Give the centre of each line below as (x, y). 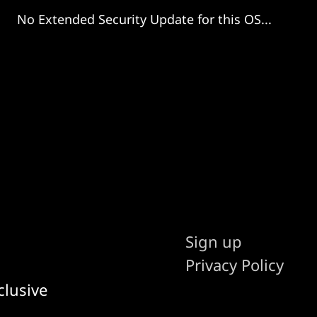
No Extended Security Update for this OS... (144, 19)
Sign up (214, 241)
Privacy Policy (235, 264)
